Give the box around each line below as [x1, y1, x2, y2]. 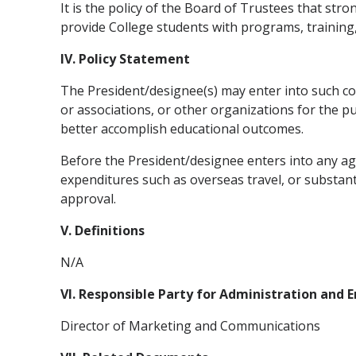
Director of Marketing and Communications [60, 316, 320, 335]
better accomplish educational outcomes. [60, 119, 304, 137]
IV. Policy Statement [60, 49, 190, 68]
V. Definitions [60, 221, 145, 239]
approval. [60, 189, 116, 207]
